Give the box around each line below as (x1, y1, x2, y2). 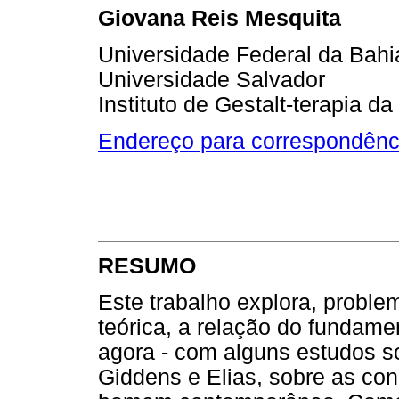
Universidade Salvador (98, 67, 325, 92)
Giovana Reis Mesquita (98, 5, 341, 30)
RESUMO (98, 253, 196, 278)
